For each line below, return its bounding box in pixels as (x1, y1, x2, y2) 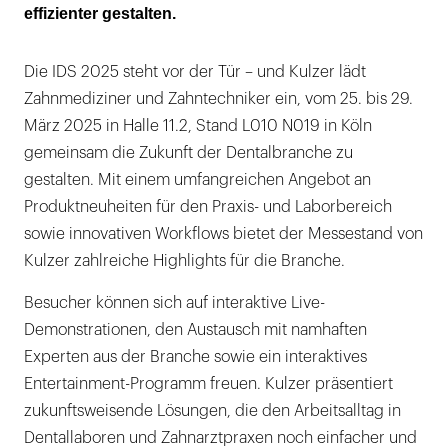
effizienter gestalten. (24, 4, 176, 22)
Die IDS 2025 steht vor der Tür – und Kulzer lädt (24, 63, 366, 80)
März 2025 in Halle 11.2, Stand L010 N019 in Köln (24, 117, 372, 134)
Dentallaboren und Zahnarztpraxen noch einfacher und (24, 429, 417, 446)
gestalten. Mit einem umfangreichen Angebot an (24, 171, 371, 188)
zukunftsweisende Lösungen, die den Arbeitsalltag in (24, 402, 401, 419)
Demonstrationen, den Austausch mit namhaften (24, 321, 367, 338)
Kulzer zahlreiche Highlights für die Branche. (24, 252, 345, 269)
